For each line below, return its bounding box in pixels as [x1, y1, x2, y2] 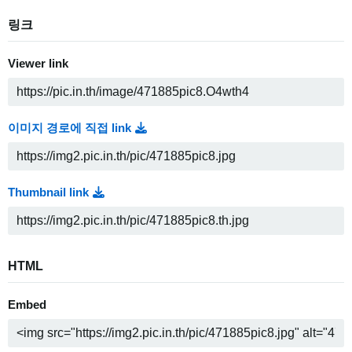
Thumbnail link [8, 186, 89, 200]
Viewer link [8, 57, 68, 71]
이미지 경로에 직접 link [8, 122, 131, 135]
